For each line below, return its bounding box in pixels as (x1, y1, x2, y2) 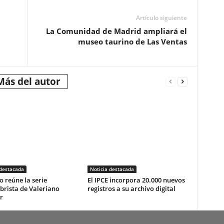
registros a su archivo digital (87, 184, 175, 193)
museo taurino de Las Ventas (77, 36, 187, 46)
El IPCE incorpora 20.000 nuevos (87, 175, 185, 184)
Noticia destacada (89, 165, 134, 172)
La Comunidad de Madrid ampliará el (45, 26, 187, 36)
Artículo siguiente (135, 13, 187, 22)
